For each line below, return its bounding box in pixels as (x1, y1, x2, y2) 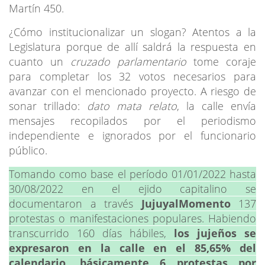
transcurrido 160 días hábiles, (9, 225, 174, 240)
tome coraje (186, 54, 256, 69)
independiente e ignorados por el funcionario (9, 128, 256, 143)
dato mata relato (87, 98, 177, 113)
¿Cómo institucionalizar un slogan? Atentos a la (9, 24, 256, 39)
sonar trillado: (9, 98, 87, 113)
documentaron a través (9, 196, 141, 211)
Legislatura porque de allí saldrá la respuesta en (9, 39, 256, 54)
